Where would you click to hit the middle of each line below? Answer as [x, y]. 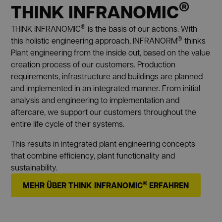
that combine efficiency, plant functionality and [93, 155]
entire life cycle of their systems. [68, 123]
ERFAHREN [168, 185]
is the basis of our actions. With [142, 28]
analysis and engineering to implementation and [95, 100]
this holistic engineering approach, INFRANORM [94, 40]
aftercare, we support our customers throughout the [104, 111]
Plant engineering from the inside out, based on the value [111, 52]
